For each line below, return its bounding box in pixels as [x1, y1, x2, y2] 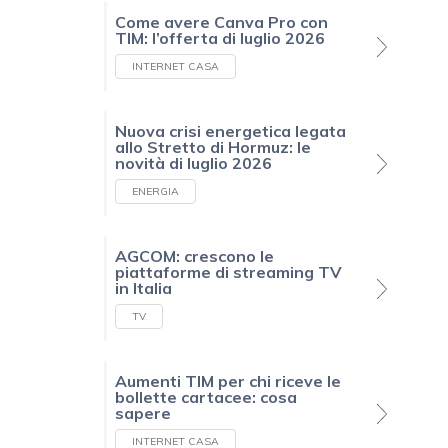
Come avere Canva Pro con [115, 12, 328, 33]
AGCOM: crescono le [115, 246, 274, 267]
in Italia [115, 278, 172, 299]
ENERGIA [132, 185, 179, 199]
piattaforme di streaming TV [115, 262, 342, 283]
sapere [115, 403, 171, 424]
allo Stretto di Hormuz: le [115, 137, 311, 158]
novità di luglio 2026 [115, 153, 272, 174]
